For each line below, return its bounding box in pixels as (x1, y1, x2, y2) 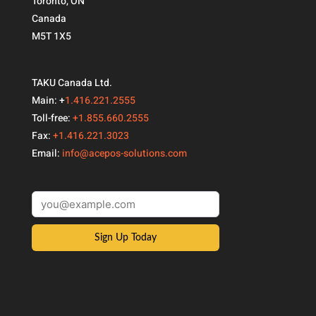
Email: (31, 146, 62, 162)
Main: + (31, 93, 65, 109)
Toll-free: (31, 111, 73, 126)
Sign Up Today (94, 233, 157, 243)
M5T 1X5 (31, 29, 71, 44)
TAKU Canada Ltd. (31, 75, 112, 91)
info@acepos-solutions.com (61, 146, 187, 162)
